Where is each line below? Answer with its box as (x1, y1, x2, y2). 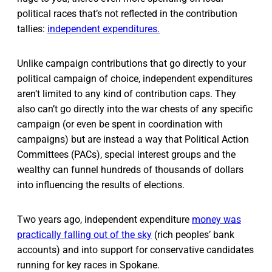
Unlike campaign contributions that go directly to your (17, 57, 246, 69)
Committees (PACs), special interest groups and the (17, 148, 236, 160)
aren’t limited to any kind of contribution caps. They (17, 87, 236, 100)
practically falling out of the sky (17, 228, 152, 240)
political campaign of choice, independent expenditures (17, 72, 253, 84)
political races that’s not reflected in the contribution (17, 7, 237, 19)
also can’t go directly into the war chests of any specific (17, 103, 253, 115)
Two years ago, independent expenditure (17, 213, 192, 225)
